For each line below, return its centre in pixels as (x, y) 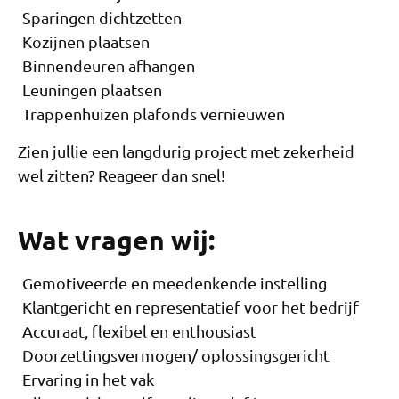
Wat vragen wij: (116, 240)
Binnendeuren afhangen (109, 66)
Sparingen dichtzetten (102, 18)
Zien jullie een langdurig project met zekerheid (186, 151)
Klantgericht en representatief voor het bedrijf (191, 306)
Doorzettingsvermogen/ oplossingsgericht (176, 354)
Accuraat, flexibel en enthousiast (139, 330)
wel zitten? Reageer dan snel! (122, 175)
